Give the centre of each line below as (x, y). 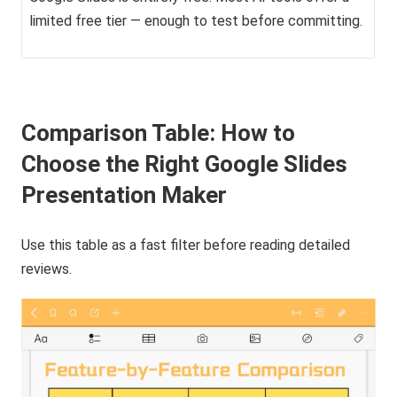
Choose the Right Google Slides (185, 164)
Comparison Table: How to (159, 133)
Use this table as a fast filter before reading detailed (186, 245)
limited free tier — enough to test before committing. (196, 21)
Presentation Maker (125, 195)
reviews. (47, 269)
